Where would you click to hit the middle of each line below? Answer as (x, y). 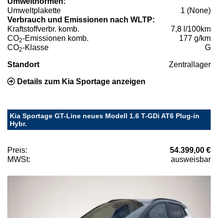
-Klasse (36, 47)
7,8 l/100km (191, 29)
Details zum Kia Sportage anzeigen (80, 81)
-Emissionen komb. (55, 38)
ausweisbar (191, 159)
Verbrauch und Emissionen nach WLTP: (81, 19)
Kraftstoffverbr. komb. (43, 29)
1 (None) (196, 10)
